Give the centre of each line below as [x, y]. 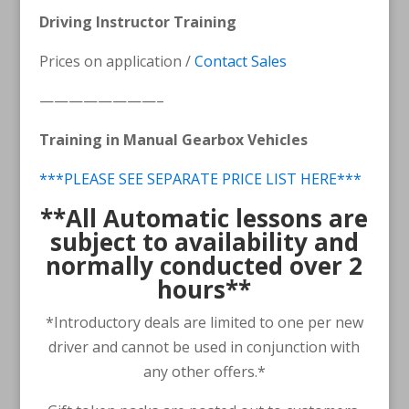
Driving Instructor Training [137, 21]
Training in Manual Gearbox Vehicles [173, 139]
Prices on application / [116, 61]
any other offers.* [204, 371]
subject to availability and [204, 241]
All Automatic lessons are [217, 218]
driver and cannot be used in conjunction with [204, 346]
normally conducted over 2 [204, 265]
